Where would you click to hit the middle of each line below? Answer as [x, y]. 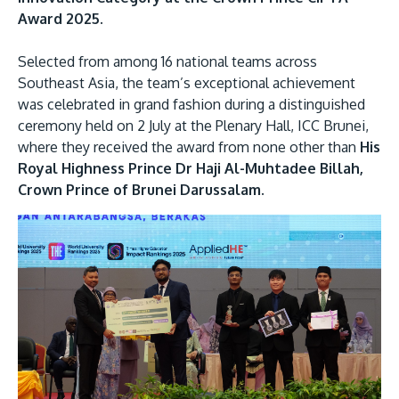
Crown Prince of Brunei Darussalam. [141, 189]
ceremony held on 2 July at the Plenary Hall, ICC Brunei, [193, 125]
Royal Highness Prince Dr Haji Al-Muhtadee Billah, [191, 168]
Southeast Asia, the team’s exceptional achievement [187, 82]
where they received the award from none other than [189, 147]
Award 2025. [61, 18]
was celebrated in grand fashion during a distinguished [191, 104]
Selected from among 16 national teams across [167, 61]
